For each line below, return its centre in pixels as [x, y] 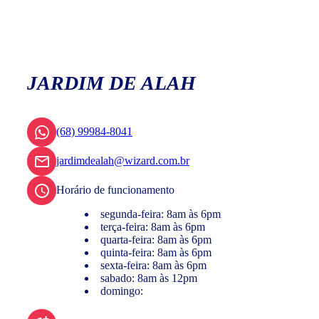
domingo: [122, 291]
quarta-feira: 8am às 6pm [156, 240]
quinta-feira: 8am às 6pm [156, 253]
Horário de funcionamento [115, 190]
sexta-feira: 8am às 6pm [153, 266]
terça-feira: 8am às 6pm [153, 227]
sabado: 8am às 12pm [149, 278]
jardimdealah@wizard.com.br [123, 161]
